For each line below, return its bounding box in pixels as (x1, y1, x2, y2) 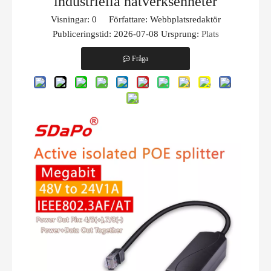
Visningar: (50, 15, 92, 24)
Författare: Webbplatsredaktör (96, 15, 221, 24)
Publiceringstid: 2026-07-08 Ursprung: (52, 29, 201, 39)
